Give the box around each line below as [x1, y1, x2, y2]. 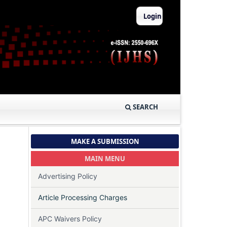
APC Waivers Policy [38, 214, 102, 223]
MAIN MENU [85, 154, 125, 163]
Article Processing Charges [38, 193, 127, 202]
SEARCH [131, 102, 158, 112]
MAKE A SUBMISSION [70, 136, 139, 146]
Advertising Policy [38, 172, 97, 181]
